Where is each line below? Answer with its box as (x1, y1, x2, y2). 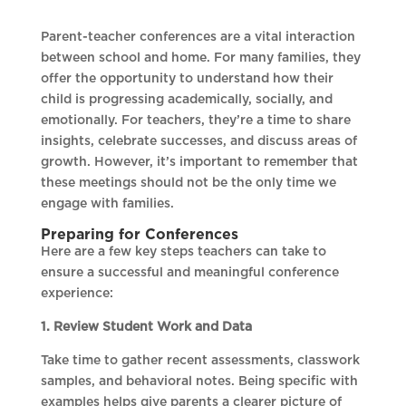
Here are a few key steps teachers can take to (40, 246, 326, 259)
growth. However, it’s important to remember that (40, 156, 358, 169)
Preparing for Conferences (40, 227, 238, 243)
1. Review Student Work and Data (40, 321, 252, 334)
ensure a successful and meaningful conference (40, 266, 339, 280)
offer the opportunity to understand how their (40, 72, 333, 86)
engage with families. (40, 198, 174, 211)
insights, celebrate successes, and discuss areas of (40, 135, 357, 149)
